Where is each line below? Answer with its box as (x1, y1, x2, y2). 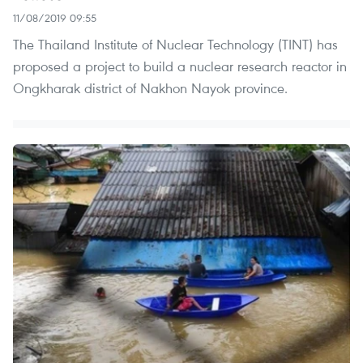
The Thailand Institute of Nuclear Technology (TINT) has (13, 34, 338, 53)
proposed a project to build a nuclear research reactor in (13, 56, 347, 75)
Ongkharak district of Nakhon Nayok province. (13, 78, 288, 97)
